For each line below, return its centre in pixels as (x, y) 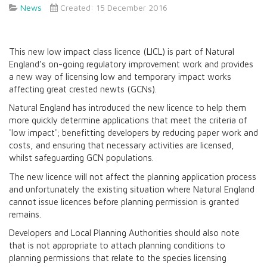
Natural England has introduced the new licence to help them (128, 108)
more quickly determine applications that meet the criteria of (128, 120)
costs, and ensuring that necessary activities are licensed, (122, 145)
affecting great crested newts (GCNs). (83, 89)
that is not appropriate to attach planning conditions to (117, 245)
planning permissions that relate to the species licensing (118, 258)
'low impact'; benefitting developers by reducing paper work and (133, 133)
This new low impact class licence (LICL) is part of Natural (122, 51)
